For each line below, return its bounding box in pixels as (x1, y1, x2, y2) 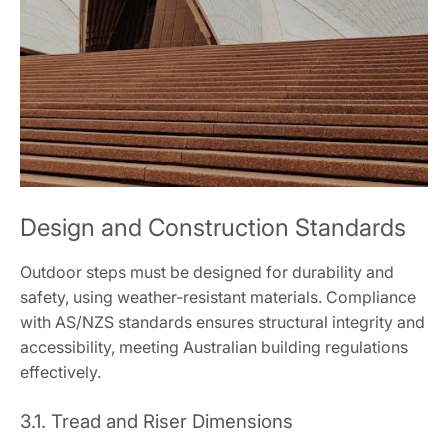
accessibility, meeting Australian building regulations (20, 337, 408, 358)
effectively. (20, 362, 101, 383)
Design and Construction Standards (20, 213, 406, 243)
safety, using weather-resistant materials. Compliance (20, 287, 416, 308)
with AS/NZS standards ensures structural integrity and (20, 312, 425, 333)
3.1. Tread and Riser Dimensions (20, 410, 293, 434)
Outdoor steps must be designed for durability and (20, 262, 394, 283)
